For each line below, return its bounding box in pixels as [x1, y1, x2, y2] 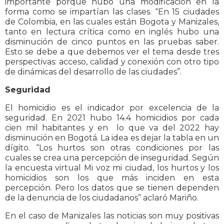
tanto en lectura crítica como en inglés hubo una [5, 27, 219, 37]
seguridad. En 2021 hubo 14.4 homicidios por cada [5, 113, 219, 123]
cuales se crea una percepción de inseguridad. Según [5, 153, 219, 163]
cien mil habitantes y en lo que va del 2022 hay [5, 123, 219, 133]
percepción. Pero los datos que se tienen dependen [5, 183, 219, 193]
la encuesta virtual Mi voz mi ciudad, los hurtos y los [5, 163, 219, 173]
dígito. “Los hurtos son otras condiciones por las [5, 143, 219, 153]
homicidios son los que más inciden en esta [5, 173, 219, 183]
